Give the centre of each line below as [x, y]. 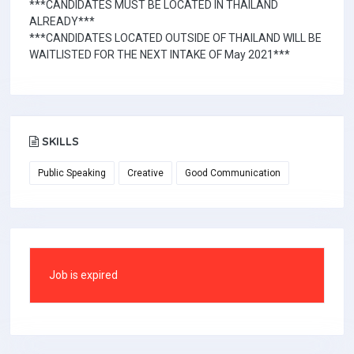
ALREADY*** [62, 21]
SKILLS [59, 141]
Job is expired [83, 275]
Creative [145, 173]
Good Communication [233, 173]
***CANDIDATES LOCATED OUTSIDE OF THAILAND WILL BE [175, 38]
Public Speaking [72, 173]
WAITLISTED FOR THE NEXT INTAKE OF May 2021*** [160, 55]
